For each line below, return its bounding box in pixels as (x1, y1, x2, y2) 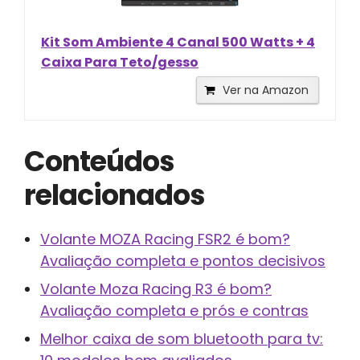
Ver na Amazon (223, 81, 309, 98)
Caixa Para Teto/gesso (41, 52, 198, 72)
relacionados (24, 174, 205, 215)
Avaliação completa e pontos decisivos (40, 250, 325, 271)
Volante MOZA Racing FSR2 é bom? (40, 228, 290, 249)
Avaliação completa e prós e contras (40, 300, 309, 321)
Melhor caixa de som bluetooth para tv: (40, 328, 323, 349)
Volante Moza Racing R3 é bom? (40, 278, 272, 299)
